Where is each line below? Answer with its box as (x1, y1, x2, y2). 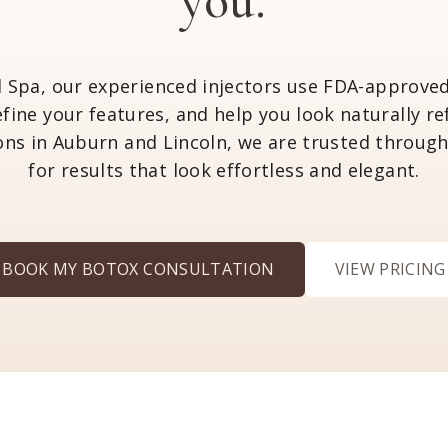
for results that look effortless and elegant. (28, 158, 420, 182)
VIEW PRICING (334, 258, 446, 280)
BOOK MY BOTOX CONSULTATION (2, 258, 275, 280)
